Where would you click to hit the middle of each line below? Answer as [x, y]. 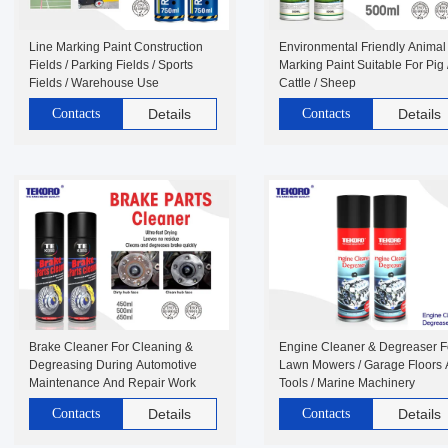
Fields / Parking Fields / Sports [111, 65]
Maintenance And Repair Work [112, 383]
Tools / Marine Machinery [347, 383]
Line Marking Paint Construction [116, 47]
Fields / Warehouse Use [94, 83]
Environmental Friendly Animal [362, 47]
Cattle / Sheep [317, 83]
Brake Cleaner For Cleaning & [111, 347]
